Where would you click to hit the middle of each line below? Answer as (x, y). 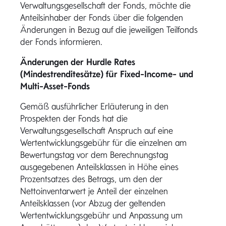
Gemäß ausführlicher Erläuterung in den (94, 106)
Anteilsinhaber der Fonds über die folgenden (102, 17)
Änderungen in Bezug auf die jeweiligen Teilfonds (109, 30)
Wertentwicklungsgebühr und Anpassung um (101, 215)
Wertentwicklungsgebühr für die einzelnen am (103, 143)
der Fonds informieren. (61, 42)
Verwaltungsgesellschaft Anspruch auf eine (97, 130)
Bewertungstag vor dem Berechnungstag (94, 155)
